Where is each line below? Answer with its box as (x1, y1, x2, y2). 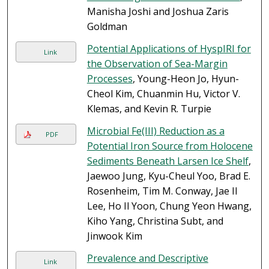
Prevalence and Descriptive (86, 252, 208, 265)
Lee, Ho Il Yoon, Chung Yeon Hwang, (86, 199, 252, 213)
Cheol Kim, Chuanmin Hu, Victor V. (86, 87, 240, 101)
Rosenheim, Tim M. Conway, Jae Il (86, 184, 237, 198)
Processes (86, 72, 133, 86)
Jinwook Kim (86, 229, 142, 243)
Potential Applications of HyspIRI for (86, 42, 251, 56)
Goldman (86, 20, 127, 34)
